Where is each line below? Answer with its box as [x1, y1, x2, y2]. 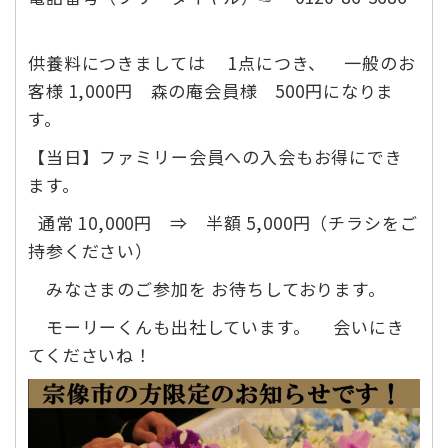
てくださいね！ [28, 342, 175, 368]
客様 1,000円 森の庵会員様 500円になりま [28, 78, 395, 104]
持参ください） [28, 238, 153, 264]
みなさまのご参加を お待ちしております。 [28, 276, 386, 302]
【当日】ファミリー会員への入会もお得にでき [28, 144, 403, 170]
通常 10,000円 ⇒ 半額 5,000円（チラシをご [28, 210, 418, 236]
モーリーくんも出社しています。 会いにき [28, 314, 405, 340]
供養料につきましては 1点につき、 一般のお [28, 50, 416, 76]
